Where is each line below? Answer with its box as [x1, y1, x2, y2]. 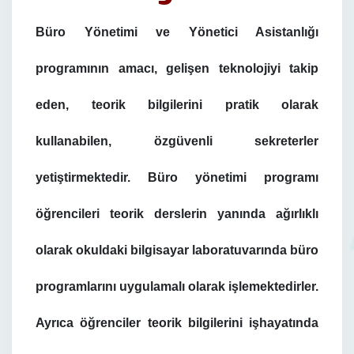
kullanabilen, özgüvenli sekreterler [36, 134, 318, 148]
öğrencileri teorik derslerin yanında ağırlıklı [36, 207, 318, 220]
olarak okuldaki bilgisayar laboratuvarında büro [36, 243, 318, 257]
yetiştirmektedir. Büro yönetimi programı [36, 171, 318, 184]
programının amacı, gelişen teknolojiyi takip [36, 62, 318, 75]
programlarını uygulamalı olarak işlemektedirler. [36, 280, 318, 293]
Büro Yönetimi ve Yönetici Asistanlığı [36, 25, 318, 39]
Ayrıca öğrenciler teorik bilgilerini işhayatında [36, 316, 318, 330]
